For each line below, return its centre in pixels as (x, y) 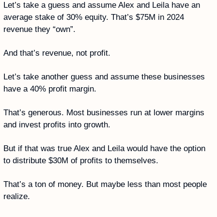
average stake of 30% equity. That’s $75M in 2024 (94, 17)
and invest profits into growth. (58, 125)
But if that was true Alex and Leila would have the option (104, 149)
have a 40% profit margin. (51, 89)
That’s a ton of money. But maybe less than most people (105, 185)
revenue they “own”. (41, 30)
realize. (17, 197)
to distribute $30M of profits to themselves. (82, 161)
